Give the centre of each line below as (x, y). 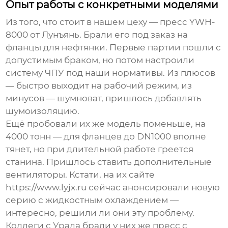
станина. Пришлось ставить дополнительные (109, 162)
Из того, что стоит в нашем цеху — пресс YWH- (111, 22)
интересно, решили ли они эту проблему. (100, 213)
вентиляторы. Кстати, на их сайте (80, 175)
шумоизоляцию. (43, 111)
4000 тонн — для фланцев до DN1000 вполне (106, 137)
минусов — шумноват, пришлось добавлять (104, 98)
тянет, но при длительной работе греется (100, 149)
